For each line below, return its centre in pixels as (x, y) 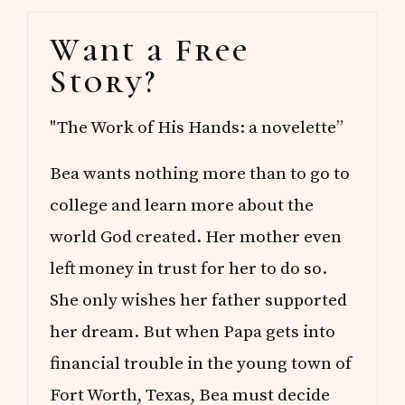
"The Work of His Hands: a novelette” (197, 127)
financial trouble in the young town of (201, 363)
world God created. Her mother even (196, 236)
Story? (104, 81)
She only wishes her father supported (199, 300)
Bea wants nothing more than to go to (200, 173)
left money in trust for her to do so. (189, 268)
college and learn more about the (182, 205)
